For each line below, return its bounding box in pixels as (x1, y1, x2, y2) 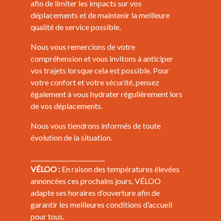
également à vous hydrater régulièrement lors (31, 89, 183, 99)
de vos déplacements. (31, 101, 103, 110)
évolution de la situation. (31, 133, 112, 142)
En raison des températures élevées (60, 164, 180, 174)
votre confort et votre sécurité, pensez (31, 77, 159, 87)
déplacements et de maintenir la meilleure (31, 10, 170, 20)
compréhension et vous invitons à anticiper (31, 54, 173, 63)
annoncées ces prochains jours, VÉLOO (31, 176, 161, 185)
